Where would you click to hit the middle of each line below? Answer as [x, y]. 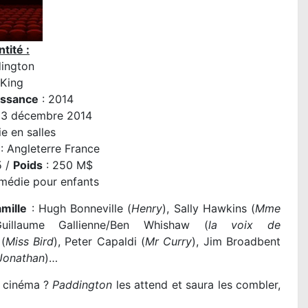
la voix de [244, 225]
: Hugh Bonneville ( [79, 209]
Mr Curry [169, 242]
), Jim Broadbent [236, 242]
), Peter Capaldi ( [100, 242]
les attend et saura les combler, [196, 285]
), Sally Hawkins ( [209, 209]
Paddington [82, 285]
